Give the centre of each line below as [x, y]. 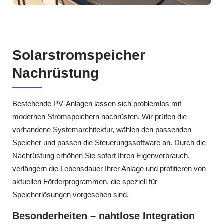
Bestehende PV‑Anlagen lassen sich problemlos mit [97, 103]
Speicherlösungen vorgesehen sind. [71, 194]
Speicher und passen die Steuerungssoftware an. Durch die [109, 142]
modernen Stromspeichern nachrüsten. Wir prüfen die [100, 116]
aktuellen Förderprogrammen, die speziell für [85, 181]
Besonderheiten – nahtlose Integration [104, 216]
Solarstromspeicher [79, 55]
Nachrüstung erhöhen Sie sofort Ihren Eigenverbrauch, [101, 155]
